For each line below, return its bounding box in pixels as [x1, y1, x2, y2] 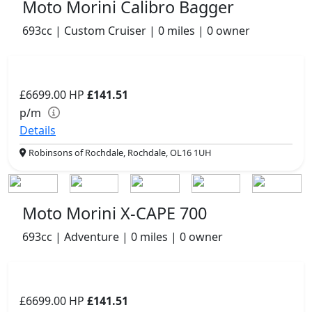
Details [19, 123, 56, 138]
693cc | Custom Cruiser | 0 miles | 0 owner [22, 23, 250, 38]
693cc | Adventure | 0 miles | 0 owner [22, 228, 223, 244]
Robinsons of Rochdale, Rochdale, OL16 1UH [26, 146, 211, 159]
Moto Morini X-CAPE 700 [22, 201, 207, 224]
